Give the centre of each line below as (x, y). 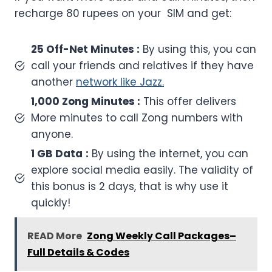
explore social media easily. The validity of (142, 170)
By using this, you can (198, 49)
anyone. (52, 134)
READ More (55, 236)
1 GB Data (57, 153)
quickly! (51, 202)
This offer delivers (188, 101)
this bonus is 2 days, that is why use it (130, 186)
